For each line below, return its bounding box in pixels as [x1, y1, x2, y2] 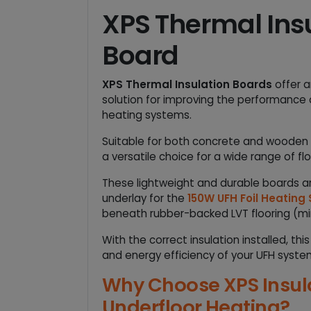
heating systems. [102, 107, 192, 122]
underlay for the [102, 190, 187, 205]
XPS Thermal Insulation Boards [102, 76, 272, 92]
